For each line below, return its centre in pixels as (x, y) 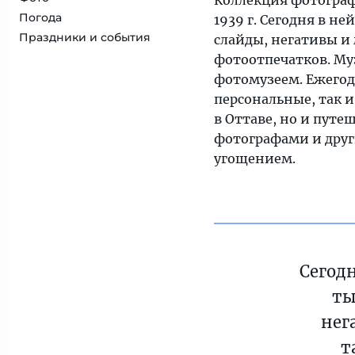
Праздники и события (85, 37)
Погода (40, 17)
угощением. (255, 159)
